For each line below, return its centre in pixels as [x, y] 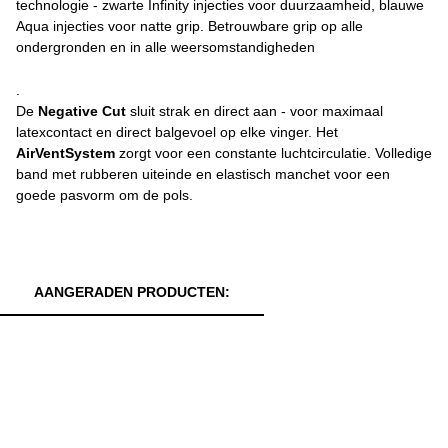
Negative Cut [82, 111]
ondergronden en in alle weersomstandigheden [165, 47]
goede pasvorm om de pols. [104, 195]
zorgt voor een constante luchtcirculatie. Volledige [273, 153]
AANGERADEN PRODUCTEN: [132, 292]
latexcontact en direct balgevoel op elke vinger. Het [177, 132]
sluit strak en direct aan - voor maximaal [254, 111]
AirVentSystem [65, 153]
